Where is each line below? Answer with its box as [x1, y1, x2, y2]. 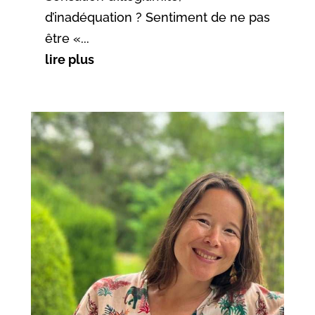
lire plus [44, 52, 94, 67]
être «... [44, 31, 89, 46]
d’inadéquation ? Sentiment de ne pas [44, 10, 270, 25]
